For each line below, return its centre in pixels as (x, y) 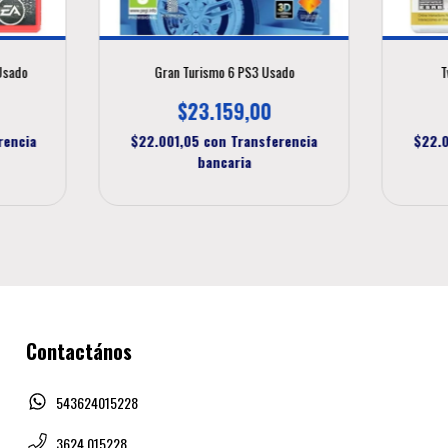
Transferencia (274, 140)
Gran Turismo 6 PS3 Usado (224, 71)
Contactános (79, 350)
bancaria (224, 161)
